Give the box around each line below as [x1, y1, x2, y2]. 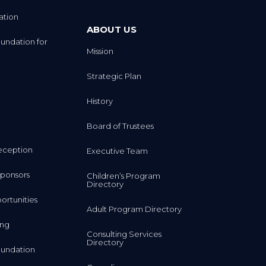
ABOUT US [86, 24, 137, 36]
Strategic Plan [86, 71, 141, 81]
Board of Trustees [86, 121, 154, 131]
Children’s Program [86, 171, 160, 181]
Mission [86, 46, 113, 56]
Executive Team [86, 146, 148, 156]
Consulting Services [86, 229, 161, 239]
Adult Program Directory [86, 204, 182, 214]
